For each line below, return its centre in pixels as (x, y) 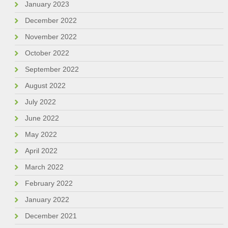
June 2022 (42, 118)
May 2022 (41, 134)
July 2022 (40, 102)
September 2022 (52, 69)
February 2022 (49, 183)
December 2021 (51, 216)
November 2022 (51, 36)
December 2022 (51, 20)
